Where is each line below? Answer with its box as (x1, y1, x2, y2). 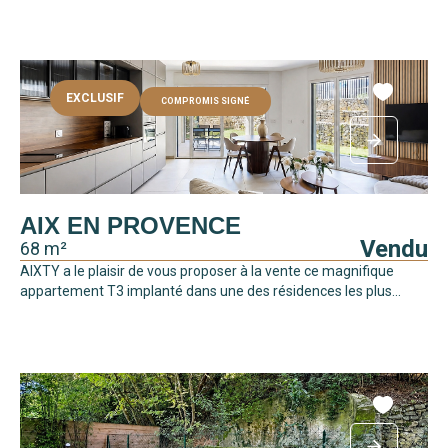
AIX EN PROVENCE (20, 212, 241, 240)
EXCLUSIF (66, 91, 124, 106)
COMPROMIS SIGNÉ (161, 95, 250, 106)
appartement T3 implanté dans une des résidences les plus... (20, 283, 401, 300)
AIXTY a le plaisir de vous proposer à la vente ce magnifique (20, 263, 394, 280)
